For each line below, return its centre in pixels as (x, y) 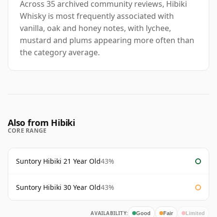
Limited (195, 213)
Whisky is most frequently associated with (97, 16)
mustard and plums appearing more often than (107, 40)
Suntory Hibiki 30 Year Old (58, 187)
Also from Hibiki (42, 123)
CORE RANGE (27, 131)
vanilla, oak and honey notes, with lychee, (95, 28)
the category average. (60, 53)
